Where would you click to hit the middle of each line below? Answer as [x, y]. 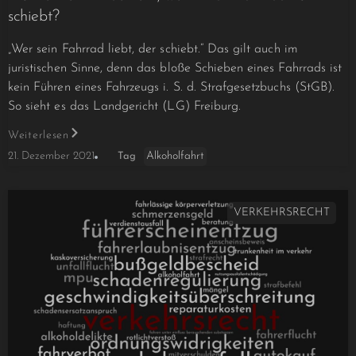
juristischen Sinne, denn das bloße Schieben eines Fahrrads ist [175, 69]
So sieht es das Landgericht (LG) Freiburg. [125, 107]
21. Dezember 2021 [51, 157]
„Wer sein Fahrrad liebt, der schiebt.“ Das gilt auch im [153, 50]
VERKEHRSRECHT [282, 212]
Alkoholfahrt [175, 156]
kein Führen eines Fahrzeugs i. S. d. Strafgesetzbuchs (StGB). [172, 88]
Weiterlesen [39, 136]
